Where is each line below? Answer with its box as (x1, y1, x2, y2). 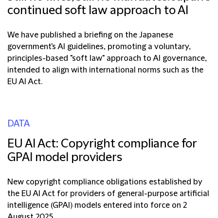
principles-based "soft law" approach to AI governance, (7, 54, 207, 63)
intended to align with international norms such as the (7, 66, 203, 75)
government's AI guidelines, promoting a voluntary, (7, 42, 191, 52)
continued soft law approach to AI (7, 4, 188, 18)
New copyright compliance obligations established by (7, 178, 202, 187)
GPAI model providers (7, 151, 122, 165)
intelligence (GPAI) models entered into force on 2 (7, 201, 187, 210)
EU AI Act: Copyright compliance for (7, 137, 197, 151)
